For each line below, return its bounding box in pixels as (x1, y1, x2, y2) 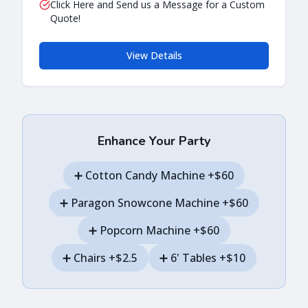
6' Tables (170, 250, 217, 265)
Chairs (74, 250, 106, 265)
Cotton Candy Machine (85, 167, 205, 183)
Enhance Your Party (98, 132, 210, 149)
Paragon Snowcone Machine (71, 195, 219, 210)
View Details (126, 48, 182, 62)
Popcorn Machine (100, 222, 190, 238)
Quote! (50, 11, 80, 25)
